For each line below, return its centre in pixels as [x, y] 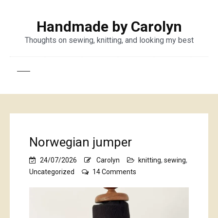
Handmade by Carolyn [109, 27]
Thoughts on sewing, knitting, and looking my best [109, 40]
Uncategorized [52, 172]
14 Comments [114, 172]
